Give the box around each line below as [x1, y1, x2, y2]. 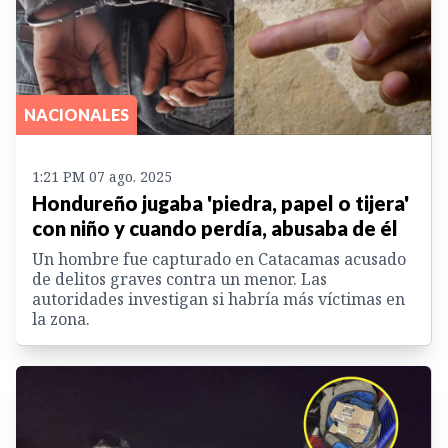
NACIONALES [24, 105, 129, 125]
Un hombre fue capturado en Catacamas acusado [32, 248, 406, 271]
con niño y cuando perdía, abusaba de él [32, 216, 398, 241]
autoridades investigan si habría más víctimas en [32, 288, 405, 311]
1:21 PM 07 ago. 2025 [32, 167, 172, 187]
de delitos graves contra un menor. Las [32, 268, 327, 291]
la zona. [32, 308, 90, 331]
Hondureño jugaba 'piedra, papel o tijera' [32, 191, 409, 216]
